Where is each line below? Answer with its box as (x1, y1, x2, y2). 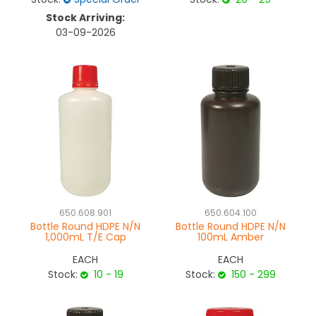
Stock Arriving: (46, 11, 126, 25)
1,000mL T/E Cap (44, 230, 126, 245)
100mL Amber (197, 230, 264, 245)
